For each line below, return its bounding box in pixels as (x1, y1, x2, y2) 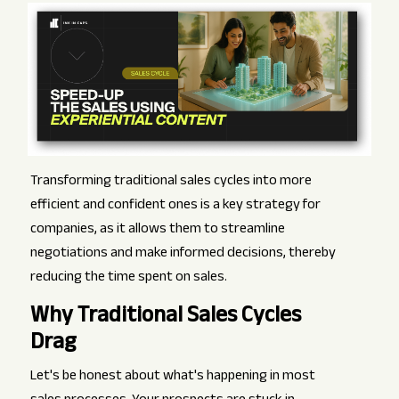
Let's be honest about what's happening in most (29, 365, 315, 390)
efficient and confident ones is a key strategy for (29, 194, 321, 219)
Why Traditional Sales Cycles (29, 298, 301, 338)
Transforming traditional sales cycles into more (29, 170, 312, 195)
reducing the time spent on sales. (29, 266, 227, 291)
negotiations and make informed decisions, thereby (29, 242, 336, 267)
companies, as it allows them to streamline (29, 218, 285, 243)
